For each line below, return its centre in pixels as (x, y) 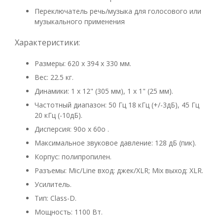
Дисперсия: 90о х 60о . (72, 129)
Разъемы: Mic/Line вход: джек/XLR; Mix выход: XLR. (119, 170)
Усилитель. (53, 184)
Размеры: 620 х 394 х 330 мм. (83, 63)
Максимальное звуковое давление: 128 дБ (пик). (115, 143)
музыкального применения (80, 21)
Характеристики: (47, 42)
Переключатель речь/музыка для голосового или (118, 11)
